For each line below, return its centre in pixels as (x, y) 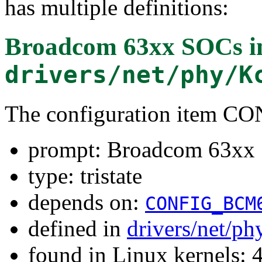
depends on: (87, 202)
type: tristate (85, 175)
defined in (77, 228)
